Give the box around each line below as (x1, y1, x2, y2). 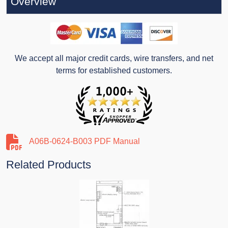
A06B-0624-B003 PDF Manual (29, 137, 140, 146)
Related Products (6, 158, 91, 172)
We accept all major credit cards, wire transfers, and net (15, 54, 213, 63)
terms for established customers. (56, 66, 172, 75)
